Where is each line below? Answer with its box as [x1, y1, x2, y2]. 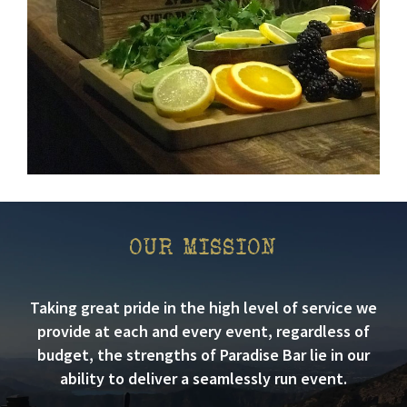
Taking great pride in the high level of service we [30, 297, 377, 319]
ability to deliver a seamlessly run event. [60, 368, 347, 390]
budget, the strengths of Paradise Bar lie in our [37, 344, 370, 366]
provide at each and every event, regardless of [37, 321, 370, 342]
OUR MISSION [130, 233, 277, 261]
